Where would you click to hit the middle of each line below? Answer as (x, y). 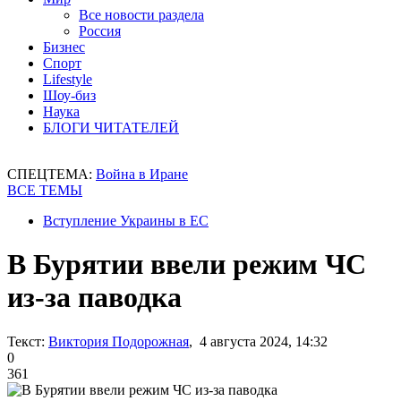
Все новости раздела (141, 15)
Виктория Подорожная (119, 341)
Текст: (26, 341)
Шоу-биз (69, 95)
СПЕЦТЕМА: (51, 174)
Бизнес (64, 47)
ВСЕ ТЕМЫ (45, 190)
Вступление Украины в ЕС (126, 221)
